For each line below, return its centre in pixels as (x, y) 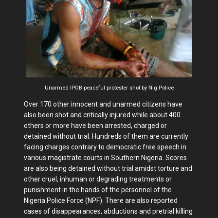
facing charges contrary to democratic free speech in (105, 147)
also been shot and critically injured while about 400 (102, 115)
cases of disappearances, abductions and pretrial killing (108, 211)
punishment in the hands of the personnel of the (98, 190)
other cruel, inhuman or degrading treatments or (98, 179)
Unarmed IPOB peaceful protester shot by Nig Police (109, 88)
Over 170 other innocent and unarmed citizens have (103, 104)
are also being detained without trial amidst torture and (108, 168)
